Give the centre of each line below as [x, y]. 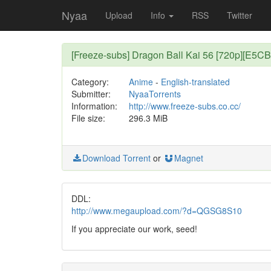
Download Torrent [116, 158]
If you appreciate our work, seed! [134, 229]
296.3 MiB [148, 118]
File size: [88, 118]
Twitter [240, 15]
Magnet [189, 158]
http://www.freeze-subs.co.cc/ [184, 106]
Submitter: [91, 94]
